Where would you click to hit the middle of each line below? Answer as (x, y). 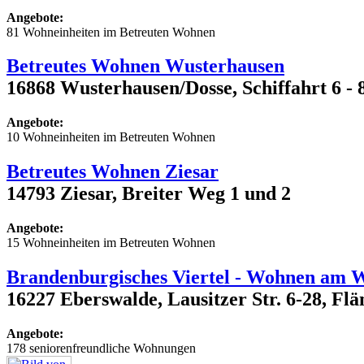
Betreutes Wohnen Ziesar (113, 172)
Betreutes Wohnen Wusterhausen (145, 66)
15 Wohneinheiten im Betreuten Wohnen (111, 243)
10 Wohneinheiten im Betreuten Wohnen (111, 137)
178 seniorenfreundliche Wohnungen (101, 348)
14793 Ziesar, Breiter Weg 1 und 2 (149, 194)
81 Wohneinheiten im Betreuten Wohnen (111, 32)
